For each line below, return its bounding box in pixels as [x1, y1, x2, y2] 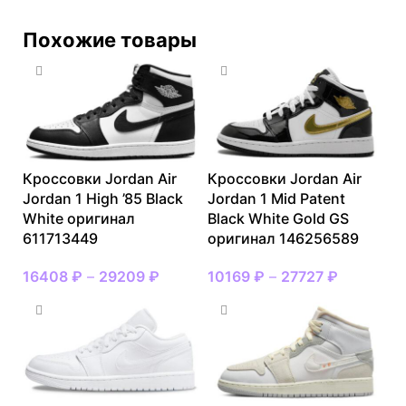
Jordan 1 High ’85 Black [23, 188, 183, 208]
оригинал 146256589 [208, 228, 359, 247]
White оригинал [23, 208, 135, 227]
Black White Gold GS [208, 208, 349, 227]
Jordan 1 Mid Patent [208, 188, 345, 208]
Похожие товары [23, 27, 197, 52]
